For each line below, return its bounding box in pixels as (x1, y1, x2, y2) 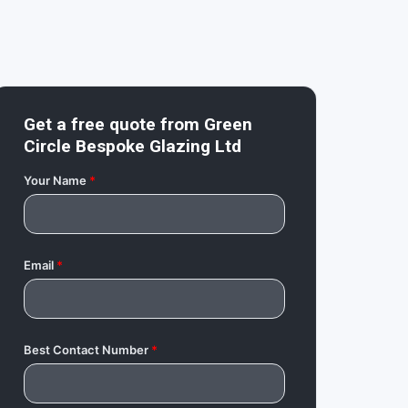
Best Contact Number (23, 342, 148, 358)
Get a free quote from (23, 114, 204, 136)
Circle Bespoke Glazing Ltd (23, 136, 241, 158)
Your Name (23, 173, 87, 189)
